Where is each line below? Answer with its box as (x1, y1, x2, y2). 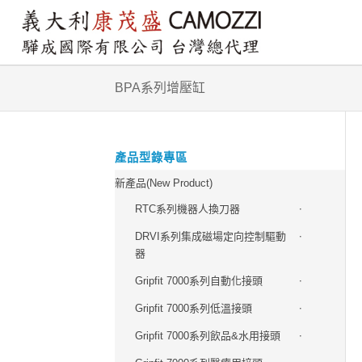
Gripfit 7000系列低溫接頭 (135, 302, 252, 314)
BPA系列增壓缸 (115, 81, 205, 95)
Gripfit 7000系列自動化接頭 (135, 275, 263, 287)
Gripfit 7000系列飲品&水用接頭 (135, 330, 280, 342)
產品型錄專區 (115, 151, 187, 164)
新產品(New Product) (115, 177, 213, 189)
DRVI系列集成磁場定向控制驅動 (135, 230, 286, 242)
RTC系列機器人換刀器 (135, 203, 240, 215)
